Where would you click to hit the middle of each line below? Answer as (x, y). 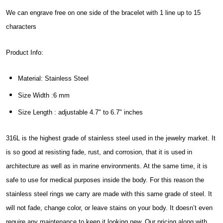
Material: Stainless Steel (54, 78)
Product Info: (25, 52)
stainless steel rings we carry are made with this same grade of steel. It (109, 194)
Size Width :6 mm (44, 95)
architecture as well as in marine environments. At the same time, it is (107, 166)
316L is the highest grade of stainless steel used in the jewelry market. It (111, 138)
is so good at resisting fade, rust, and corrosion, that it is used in (99, 152)
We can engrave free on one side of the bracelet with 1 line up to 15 (103, 12)
